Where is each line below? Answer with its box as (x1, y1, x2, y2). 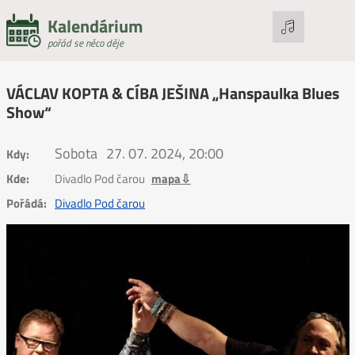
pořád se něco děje (47, 35, 124, 51)
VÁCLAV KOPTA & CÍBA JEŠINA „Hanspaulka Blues (6, 81, 339, 106)
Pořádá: (6, 193, 47, 212)
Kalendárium (47, 13, 143, 40)
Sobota (55, 142, 98, 165)
